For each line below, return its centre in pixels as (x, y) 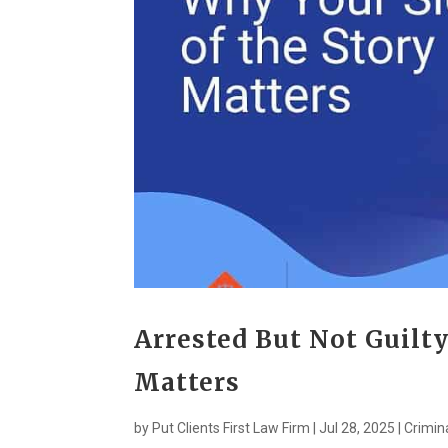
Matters (187, 383)
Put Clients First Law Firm (231, 428)
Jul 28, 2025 (357, 428)
